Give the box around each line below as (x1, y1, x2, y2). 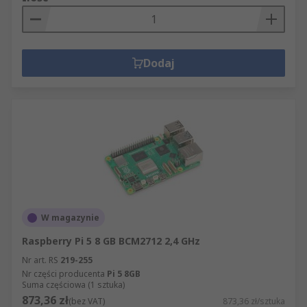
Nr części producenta (22, 268, 105, 280)
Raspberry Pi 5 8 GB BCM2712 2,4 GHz (22, 234, 200, 247)
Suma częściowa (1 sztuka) (22, 279, 125, 291)
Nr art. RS (22, 254, 58, 266)
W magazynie (41, 212, 99, 223)
